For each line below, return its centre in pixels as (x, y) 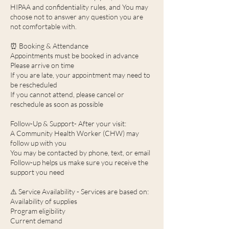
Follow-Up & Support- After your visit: (68, 123)
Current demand (36, 221)
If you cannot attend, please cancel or (67, 94)
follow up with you (38, 143)
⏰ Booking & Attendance (49, 46)
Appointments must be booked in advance (74, 55)
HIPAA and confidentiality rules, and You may (79, 7)
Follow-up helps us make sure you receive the (79, 162)
